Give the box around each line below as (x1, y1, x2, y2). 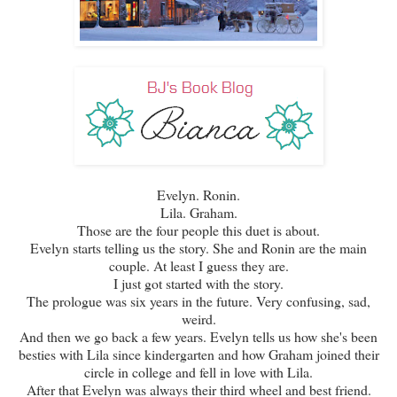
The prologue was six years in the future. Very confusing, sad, (27, 291, 370, 310)
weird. (181, 308, 216, 328)
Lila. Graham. (160, 202, 237, 222)
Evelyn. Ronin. (157, 184, 240, 204)
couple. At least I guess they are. (108, 255, 289, 275)
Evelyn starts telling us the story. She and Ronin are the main (30, 237, 367, 257)
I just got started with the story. (113, 273, 284, 292)
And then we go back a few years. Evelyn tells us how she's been (19, 326, 378, 346)
